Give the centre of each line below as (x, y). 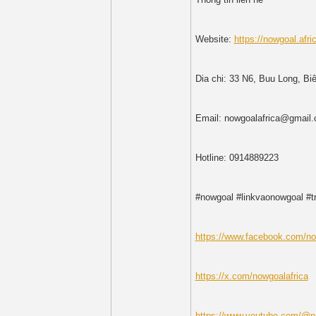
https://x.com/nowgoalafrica (251, 276)
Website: (214, 39)
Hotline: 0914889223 (237, 158)
